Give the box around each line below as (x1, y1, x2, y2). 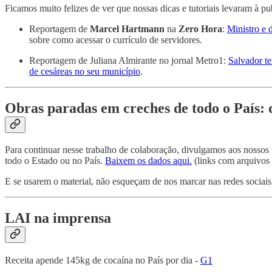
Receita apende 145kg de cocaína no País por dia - (5, 255, 200, 266)
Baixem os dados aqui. (105, 155, 192, 166)
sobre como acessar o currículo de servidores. (29, 34, 202, 45)
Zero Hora (178, 23, 222, 34)
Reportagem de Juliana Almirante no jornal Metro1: (29, 55, 228, 66)
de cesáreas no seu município (29, 66, 140, 76)
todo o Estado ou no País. (5, 155, 105, 166)
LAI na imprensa (5, 210, 111, 226)
